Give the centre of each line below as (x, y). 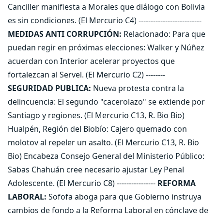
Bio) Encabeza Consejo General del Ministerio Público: (106, 156)
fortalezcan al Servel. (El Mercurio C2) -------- (86, 75)
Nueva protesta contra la (138, 88)
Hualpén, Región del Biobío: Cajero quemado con (97, 129)
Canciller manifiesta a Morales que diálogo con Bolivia (106, 7)
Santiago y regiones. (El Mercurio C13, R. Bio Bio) (96, 115)
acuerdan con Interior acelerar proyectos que (91, 61)
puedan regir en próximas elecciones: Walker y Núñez (106, 47)
